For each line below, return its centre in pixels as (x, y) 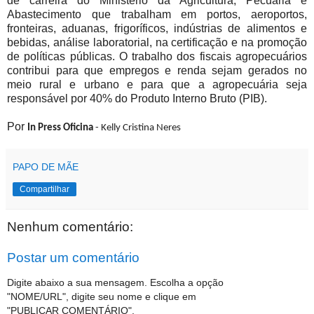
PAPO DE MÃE (46, 167)
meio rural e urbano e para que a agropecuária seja (157, 85)
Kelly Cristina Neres (141, 128)
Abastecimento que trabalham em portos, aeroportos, (157, 15)
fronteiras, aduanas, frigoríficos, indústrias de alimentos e (157, 29)
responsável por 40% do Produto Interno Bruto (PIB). (138, 99)
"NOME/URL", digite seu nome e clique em (102, 297)
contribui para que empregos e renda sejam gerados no (157, 71)
